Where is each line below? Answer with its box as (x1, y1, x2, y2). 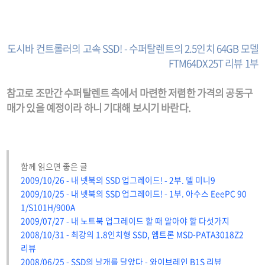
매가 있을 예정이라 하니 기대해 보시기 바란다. (7, 100, 190, 115)
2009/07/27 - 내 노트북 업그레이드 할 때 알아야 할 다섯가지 (21, 215, 230, 227)
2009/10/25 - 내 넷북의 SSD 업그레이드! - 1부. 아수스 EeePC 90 (21, 188, 247, 200)
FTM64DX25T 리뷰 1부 (168, 56, 258, 71)
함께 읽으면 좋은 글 (21, 160, 88, 173)
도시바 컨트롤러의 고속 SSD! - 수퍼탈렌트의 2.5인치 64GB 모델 (7, 41, 258, 56)
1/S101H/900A (21, 201, 75, 214)
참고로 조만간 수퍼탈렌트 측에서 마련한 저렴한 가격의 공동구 (7, 85, 253, 101)
